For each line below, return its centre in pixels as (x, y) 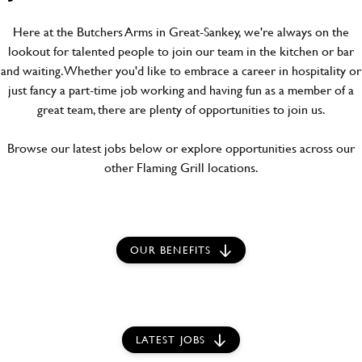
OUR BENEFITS (171, 250)
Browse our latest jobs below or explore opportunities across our (181, 147)
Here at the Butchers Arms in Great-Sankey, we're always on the (181, 31)
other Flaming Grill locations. (181, 167)
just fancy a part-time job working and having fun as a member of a (181, 89)
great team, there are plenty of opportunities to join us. (181, 109)
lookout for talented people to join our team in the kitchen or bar (181, 51)
